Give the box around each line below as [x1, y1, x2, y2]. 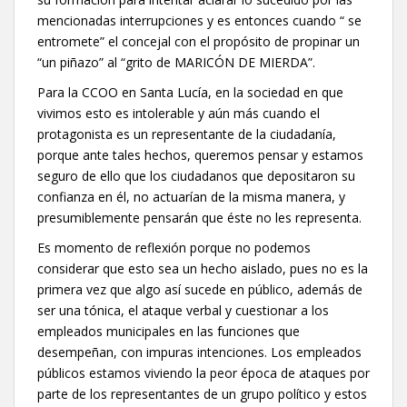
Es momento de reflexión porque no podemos [37, 238, 311, 256]
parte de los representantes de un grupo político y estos [37, 384, 367, 402]
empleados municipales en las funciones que [37, 322, 300, 340]
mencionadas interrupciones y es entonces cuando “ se [37, 11, 362, 29]
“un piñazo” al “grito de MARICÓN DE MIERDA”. [37, 53, 315, 71]
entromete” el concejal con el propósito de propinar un [37, 32, 360, 50]
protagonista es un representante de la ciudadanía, [37, 124, 336, 143]
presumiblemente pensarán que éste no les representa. [37, 208, 362, 226]
